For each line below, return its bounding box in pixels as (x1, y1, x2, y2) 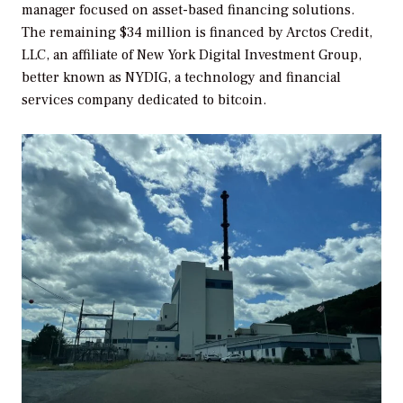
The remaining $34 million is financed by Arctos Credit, (22, 22, 372, 41)
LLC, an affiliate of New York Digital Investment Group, (22, 45, 362, 64)
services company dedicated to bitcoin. (22, 90, 266, 109)
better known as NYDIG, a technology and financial (22, 67, 341, 86)
